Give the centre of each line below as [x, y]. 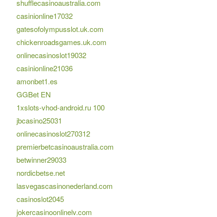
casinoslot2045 [40, 199]
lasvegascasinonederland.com [64, 186]
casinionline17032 [44, 16]
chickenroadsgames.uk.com [61, 42]
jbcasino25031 [39, 121]
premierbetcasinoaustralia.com [65, 147]
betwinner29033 [41, 160]
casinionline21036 [44, 68]
